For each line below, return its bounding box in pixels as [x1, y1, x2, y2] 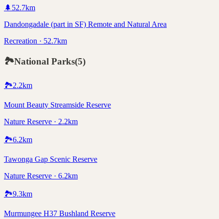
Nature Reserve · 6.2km [4, 171, 78, 180]
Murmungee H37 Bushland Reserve [4, 209, 115, 218]
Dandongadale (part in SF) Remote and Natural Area [4, 20, 167, 29]
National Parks [14, 56, 75, 66]
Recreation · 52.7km [4, 37, 67, 45]
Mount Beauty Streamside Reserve [4, 100, 111, 109]
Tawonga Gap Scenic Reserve [4, 154, 97, 163]
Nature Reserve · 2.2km [4, 117, 78, 126]
